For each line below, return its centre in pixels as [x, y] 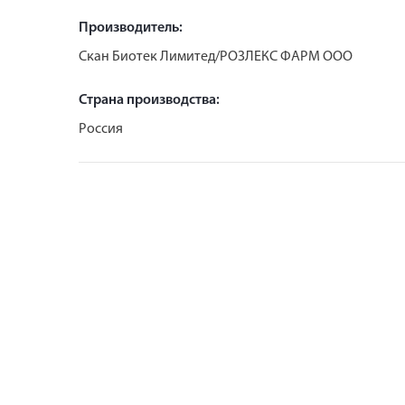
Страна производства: [149, 100]
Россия [101, 129]
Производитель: [131, 28]
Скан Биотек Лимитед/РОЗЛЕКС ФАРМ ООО [216, 57]
